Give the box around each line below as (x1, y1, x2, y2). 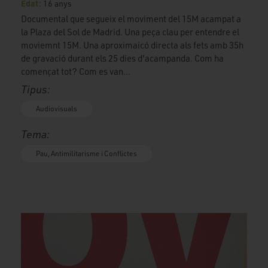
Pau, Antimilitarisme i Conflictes (36, 148, 137, 158)
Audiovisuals (36, 103, 77, 113)
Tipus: (21, 82, 50, 96)
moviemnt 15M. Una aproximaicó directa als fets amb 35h (21, 39, 243, 51)
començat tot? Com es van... (21, 65, 130, 77)
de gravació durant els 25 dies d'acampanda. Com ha (21, 52, 224, 64)
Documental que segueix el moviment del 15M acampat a (21, 13, 241, 25)
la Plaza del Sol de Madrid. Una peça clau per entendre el (21, 26, 239, 38)
